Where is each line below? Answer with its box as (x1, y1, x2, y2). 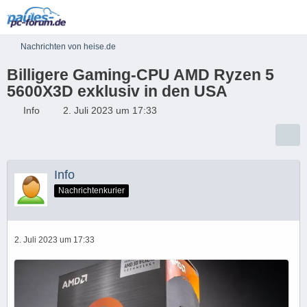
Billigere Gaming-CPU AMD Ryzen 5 (7, 66, 274, 84)
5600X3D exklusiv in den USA (7, 82, 228, 100)
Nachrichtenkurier (58, 185, 125, 195)
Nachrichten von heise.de (21, 42, 116, 51)
